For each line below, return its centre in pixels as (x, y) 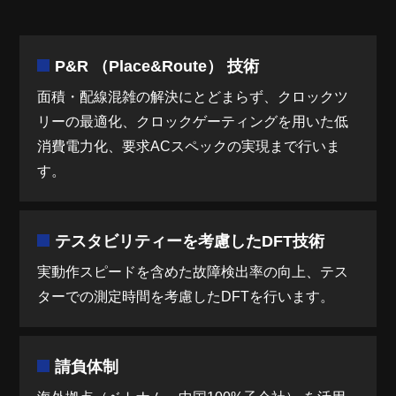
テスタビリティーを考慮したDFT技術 (190, 241)
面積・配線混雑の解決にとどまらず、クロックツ (193, 97)
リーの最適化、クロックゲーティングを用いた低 (193, 122)
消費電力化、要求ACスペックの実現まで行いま (189, 146)
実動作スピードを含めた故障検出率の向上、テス (193, 272)
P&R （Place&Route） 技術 (157, 66)
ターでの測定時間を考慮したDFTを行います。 (186, 297)
